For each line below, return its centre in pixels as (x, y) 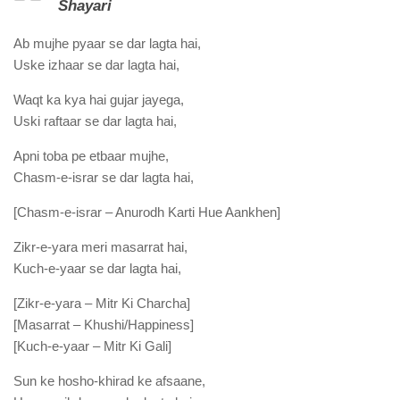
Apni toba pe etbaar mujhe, (91, 156)
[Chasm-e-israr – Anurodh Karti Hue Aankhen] (147, 212)
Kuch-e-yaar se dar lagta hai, (97, 268)
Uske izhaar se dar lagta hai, (96, 65)
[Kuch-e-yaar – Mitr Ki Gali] (92, 346)
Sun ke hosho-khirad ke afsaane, (109, 381)
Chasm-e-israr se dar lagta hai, (104, 177)
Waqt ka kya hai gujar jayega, (99, 100)
